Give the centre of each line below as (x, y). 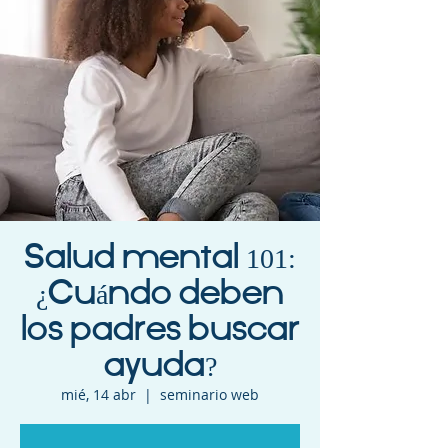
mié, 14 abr (98, 394)
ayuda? (160, 366)
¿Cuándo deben (160, 294)
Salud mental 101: (160, 258)
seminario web (209, 394)
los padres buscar (160, 330)
